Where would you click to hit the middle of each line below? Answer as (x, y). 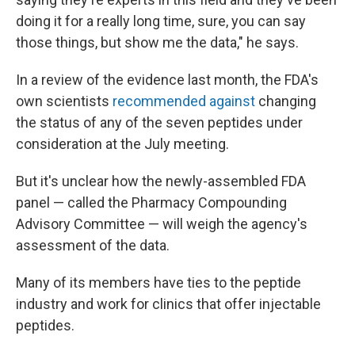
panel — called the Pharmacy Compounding (151, 202)
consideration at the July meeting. (122, 144)
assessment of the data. (93, 245)
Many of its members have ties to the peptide (158, 282)
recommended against (184, 101)
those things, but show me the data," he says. (157, 42)
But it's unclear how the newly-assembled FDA (161, 181)
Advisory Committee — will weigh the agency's (162, 224)
